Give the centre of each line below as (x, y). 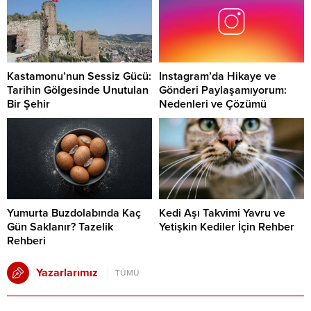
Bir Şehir (28, 104)
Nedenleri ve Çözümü (213, 104)
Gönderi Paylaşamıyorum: (223, 90)
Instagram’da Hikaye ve (218, 76)
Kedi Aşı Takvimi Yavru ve (222, 213)
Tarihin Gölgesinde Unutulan (78, 90)
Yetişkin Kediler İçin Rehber (227, 227)
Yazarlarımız (67, 273)
